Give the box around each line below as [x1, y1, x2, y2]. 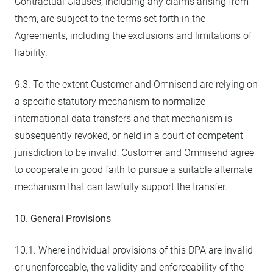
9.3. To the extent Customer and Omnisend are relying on [15, 79, 258, 90]
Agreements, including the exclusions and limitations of [15, 30, 252, 41]
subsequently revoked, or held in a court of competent [15, 130, 243, 141]
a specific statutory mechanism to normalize [15, 96, 205, 107]
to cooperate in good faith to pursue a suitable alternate [15, 164, 252, 175]
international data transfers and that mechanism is [15, 113, 232, 124]
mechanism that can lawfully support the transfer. [15, 181, 227, 193]
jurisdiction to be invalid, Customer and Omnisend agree [15, 147, 254, 158]
